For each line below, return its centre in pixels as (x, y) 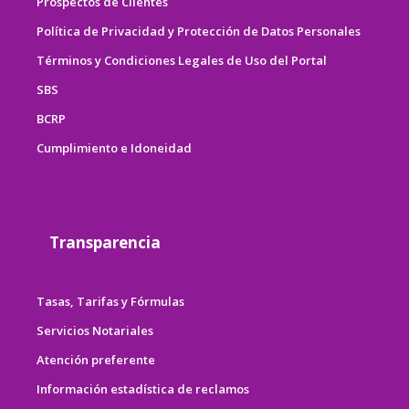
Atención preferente (96, 359)
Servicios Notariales (95, 330)
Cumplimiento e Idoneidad (114, 147)
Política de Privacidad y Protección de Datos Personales (199, 31)
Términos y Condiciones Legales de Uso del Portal (182, 60)
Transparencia (105, 242)
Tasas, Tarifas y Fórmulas (110, 301)
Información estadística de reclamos (143, 388)
